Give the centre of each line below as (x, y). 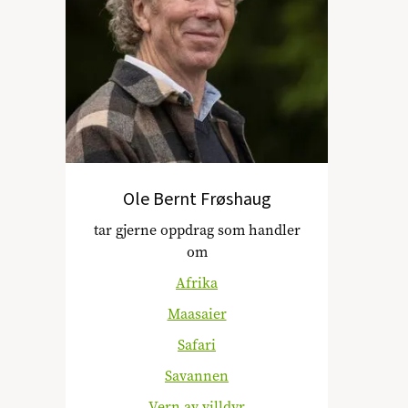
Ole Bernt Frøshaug (197, 199)
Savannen (197, 376)
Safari (197, 345)
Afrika (197, 283)
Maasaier (197, 314)
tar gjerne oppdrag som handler (197, 230)
